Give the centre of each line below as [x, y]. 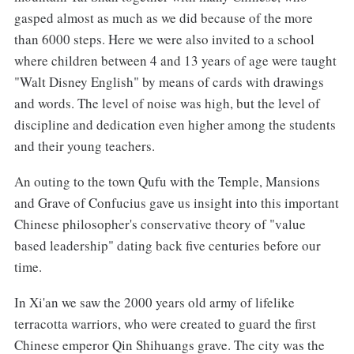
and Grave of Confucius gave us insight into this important [176, 203]
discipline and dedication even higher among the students [175, 125]
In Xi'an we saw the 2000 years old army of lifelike [154, 302]
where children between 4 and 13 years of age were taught [175, 61]
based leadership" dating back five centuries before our [167, 246]
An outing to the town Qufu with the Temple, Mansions [167, 182]
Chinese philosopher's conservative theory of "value [160, 224]
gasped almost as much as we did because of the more [163, 18]
